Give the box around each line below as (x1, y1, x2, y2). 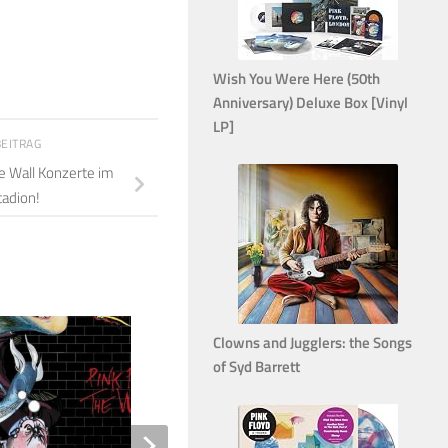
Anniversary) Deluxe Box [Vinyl (213, 90, 408, 114)
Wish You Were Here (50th (213, 66, 380, 90)
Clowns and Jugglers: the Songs (213, 330, 412, 354)
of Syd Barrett (213, 354, 300, 378)
